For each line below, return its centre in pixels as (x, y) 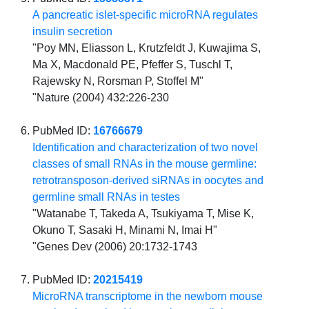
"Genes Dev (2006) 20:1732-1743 (115, 247)
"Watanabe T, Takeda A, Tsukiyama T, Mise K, (143, 214)
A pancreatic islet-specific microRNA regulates (146, 15)
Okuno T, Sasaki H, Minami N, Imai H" (125, 230)
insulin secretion (73, 32)
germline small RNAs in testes (107, 197)
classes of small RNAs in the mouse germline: (145, 164)
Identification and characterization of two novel (146, 148)
